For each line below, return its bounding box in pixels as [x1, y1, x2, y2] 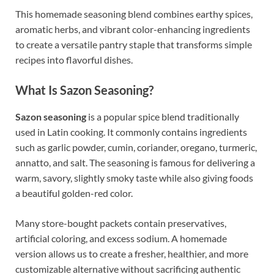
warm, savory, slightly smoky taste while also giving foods [15, 172, 253, 184]
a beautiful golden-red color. [15, 187, 133, 199]
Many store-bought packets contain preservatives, [15, 217, 226, 229]
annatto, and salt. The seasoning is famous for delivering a [15, 157, 255, 169]
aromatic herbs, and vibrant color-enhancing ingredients [15, 23, 250, 35]
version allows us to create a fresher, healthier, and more [15, 248, 248, 260]
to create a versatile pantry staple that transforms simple [15, 39, 252, 51]
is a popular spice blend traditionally [86, 111, 239, 123]
